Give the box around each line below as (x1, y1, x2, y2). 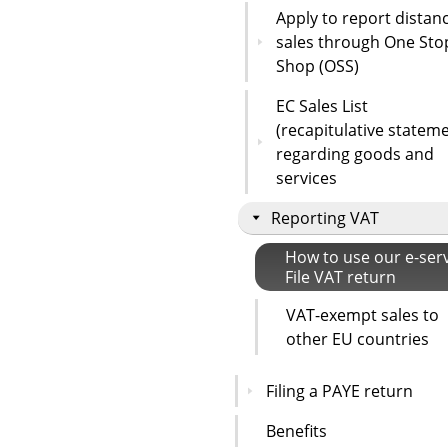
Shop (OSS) (276, 54, 359, 77)
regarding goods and (276, 142, 434, 165)
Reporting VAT (271, 206, 379, 229)
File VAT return (285, 265, 396, 288)
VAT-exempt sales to (286, 303, 439, 326)
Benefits (266, 419, 327, 442)
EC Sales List (276, 94, 368, 117)
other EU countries (286, 327, 429, 350)
